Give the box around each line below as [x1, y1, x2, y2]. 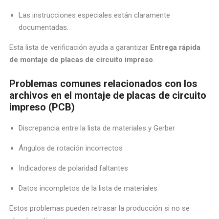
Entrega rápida [150, 43, 201, 52]
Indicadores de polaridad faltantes [19, 164, 129, 173]
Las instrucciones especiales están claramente [19, 10, 171, 20]
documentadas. [19, 22, 69, 32]
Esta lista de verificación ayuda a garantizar [9, 43, 151, 52]
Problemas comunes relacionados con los [9, 77, 198, 89]
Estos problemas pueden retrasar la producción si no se [9, 204, 190, 213]
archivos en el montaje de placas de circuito [9, 89, 207, 101]
